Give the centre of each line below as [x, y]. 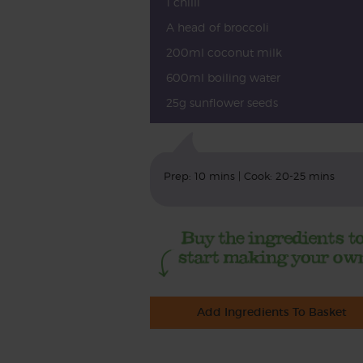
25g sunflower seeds [222, 102]
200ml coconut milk [224, 52]
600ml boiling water [223, 77]
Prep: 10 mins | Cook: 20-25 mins [249, 176]
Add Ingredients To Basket [272, 312]
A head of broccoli [217, 27]
